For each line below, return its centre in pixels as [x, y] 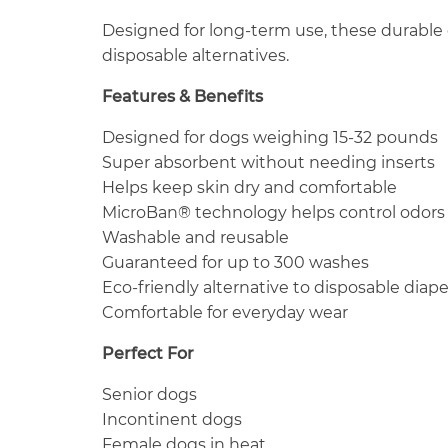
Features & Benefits [182, 97]
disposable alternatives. [195, 56]
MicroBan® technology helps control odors [273, 213]
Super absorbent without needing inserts [268, 163]
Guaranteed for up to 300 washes [235, 263]
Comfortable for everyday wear [225, 313]
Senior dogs [149, 395]
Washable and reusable [195, 238]
